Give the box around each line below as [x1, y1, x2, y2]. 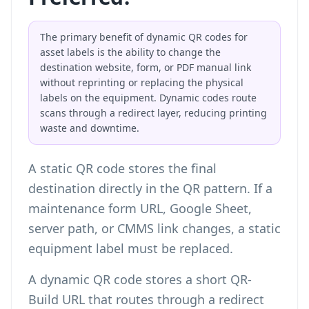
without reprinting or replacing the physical [40, 76, 243, 89]
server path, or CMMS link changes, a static [28, 220, 281, 237]
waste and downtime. [40, 121, 139, 134]
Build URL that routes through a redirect [28, 291, 264, 308]
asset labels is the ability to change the [40, 46, 221, 59]
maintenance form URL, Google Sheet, [28, 200, 252, 217]
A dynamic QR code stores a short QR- [28, 271, 252, 288]
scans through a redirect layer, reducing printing [40, 106, 267, 119]
